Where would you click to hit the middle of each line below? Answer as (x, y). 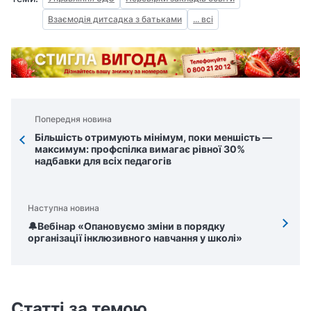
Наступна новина (64, 208)
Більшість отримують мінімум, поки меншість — (153, 137)
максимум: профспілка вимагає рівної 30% (140, 149)
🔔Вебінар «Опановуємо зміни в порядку (126, 226)
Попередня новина (73, 119)
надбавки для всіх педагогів (103, 160)
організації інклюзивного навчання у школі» (135, 238)
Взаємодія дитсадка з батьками (115, 19)
